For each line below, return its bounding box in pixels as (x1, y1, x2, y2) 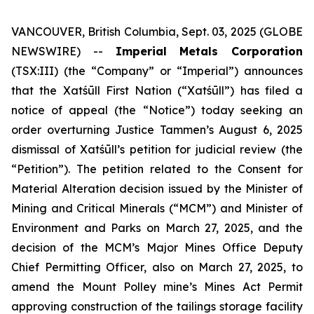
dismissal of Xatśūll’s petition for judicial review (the (11, 142, 303, 156)
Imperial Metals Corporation (115, 44, 303, 58)
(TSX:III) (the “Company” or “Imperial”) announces (11, 64, 303, 78)
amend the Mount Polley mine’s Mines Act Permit (11, 280, 303, 294)
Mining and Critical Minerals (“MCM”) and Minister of (11, 201, 303, 215)
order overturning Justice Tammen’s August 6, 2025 (11, 123, 303, 137)
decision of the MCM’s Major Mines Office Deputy (11, 240, 303, 254)
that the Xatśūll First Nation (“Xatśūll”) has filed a (11, 83, 303, 97)
